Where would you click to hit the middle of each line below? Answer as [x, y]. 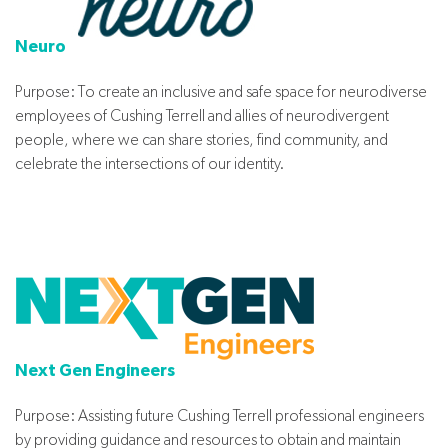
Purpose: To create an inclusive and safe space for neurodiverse [221, 91]
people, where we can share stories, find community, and [201, 139]
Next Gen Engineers [95, 370]
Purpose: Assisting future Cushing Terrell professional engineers [219, 415]
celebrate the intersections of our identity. [149, 163]
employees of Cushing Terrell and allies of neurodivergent [202, 115]
